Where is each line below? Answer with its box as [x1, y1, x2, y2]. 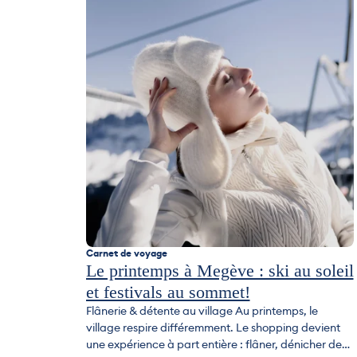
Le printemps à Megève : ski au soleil [85, 260, 354, 280]
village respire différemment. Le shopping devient [85, 320, 340, 335]
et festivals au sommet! [85, 281, 250, 302]
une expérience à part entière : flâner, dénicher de [85, 336, 342, 351]
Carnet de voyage [85, 246, 167, 260]
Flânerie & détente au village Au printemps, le [85, 303, 318, 318]
